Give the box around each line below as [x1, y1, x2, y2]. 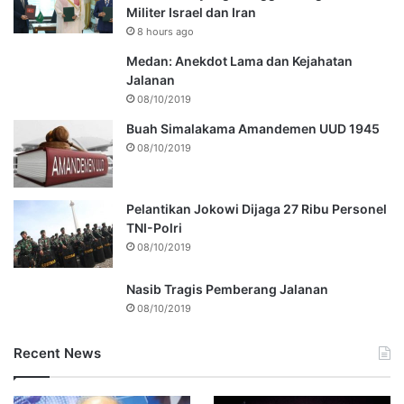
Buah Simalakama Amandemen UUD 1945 [126, 121, 380, 137]
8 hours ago [137, 25, 194, 39]
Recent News [14, 344, 101, 363]
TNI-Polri [126, 220, 182, 236]
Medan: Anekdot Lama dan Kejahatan [126, 53, 353, 69]
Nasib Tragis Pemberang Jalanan [126, 281, 328, 298]
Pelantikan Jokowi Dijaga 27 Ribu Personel [126, 201, 387, 217]
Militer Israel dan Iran [126, 5, 256, 21]
